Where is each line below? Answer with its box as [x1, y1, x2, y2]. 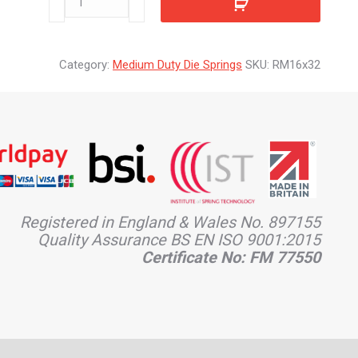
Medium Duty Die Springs [113, 58, 242, 72]
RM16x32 [272, 58, 320, 72]
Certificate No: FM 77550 [141, 248, 320, 268]
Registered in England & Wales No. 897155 [20, 213, 320, 233]
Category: [59, 58, 113, 72]
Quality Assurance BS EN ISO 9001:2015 [38, 230, 320, 250]
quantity [48, 11, 89, 26]
